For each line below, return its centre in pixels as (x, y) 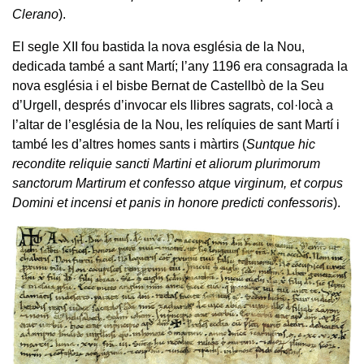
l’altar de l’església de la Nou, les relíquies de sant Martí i (176, 125)
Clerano (35, 15)
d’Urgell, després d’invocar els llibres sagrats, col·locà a (173, 106)
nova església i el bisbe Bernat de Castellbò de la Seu (168, 86)
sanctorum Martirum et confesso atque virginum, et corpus (178, 184)
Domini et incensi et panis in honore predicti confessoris (173, 203)
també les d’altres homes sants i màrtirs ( (129, 145)
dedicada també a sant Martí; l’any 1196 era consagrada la (180, 67)
